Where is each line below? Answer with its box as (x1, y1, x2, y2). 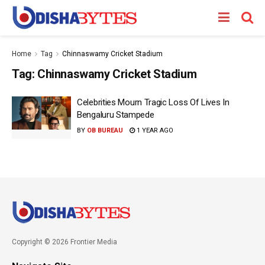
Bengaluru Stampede (77, 109, 154, 120)
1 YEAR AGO (135, 127, 173, 134)
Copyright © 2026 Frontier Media (12, 237, 117, 246)
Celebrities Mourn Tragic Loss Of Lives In (77, 97, 230, 108)
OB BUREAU (87, 127, 123, 134)
